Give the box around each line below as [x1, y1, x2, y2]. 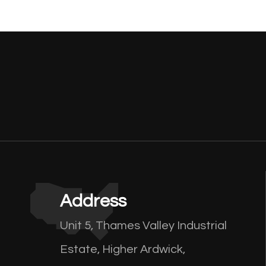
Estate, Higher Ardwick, [59, 243, 185, 256]
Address [59, 192, 126, 211]
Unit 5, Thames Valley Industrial [59, 220, 227, 232]
